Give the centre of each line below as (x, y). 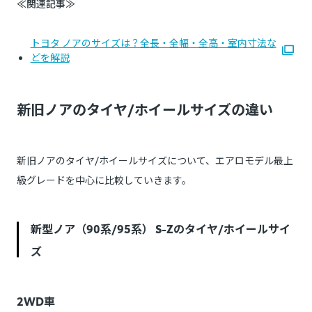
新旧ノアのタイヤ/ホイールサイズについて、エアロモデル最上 (155, 161)
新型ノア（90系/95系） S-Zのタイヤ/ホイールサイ (161, 228)
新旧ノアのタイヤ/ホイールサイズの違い (145, 109)
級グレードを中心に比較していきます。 (104, 180)
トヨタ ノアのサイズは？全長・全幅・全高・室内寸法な (153, 43)
